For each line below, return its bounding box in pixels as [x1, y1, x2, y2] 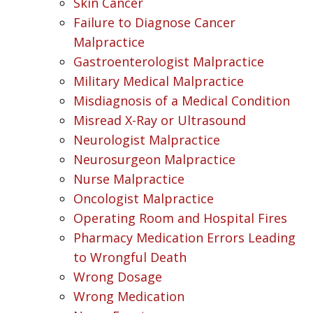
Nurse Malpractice [73, 170, 184, 187]
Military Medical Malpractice [73, 72, 244, 89]
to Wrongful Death [73, 248, 187, 265]
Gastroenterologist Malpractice [73, 52, 264, 70]
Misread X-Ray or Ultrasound [73, 111, 246, 129]
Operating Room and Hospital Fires [73, 209, 287, 226]
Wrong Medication [73, 287, 184, 305]
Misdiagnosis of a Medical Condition [73, 92, 290, 109]
